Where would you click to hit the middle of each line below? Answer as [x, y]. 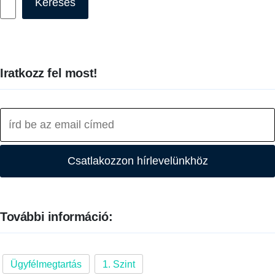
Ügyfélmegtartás [46, 264]
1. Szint [119, 264]
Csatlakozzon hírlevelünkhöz [137, 161]
